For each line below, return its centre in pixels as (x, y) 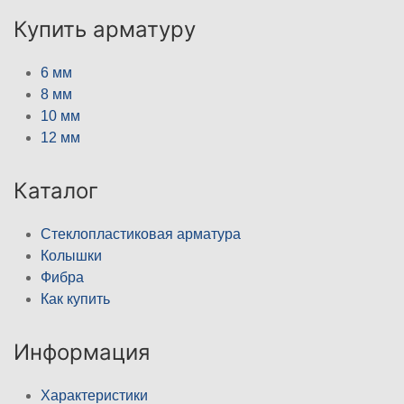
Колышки (71, 255)
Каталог (56, 190)
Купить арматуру (105, 29)
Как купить (75, 298)
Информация (82, 352)
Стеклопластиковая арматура (141, 234)
